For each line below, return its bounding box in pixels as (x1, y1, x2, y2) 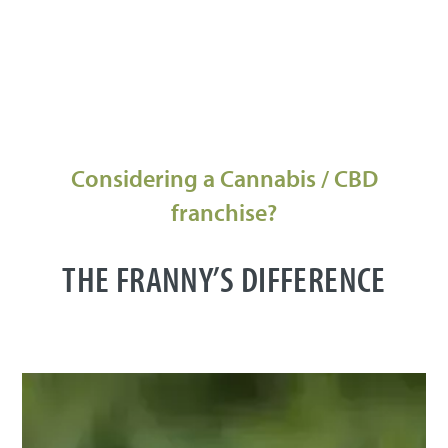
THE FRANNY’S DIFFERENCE (62, 255, 386, 301)
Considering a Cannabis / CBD (70, 163, 378, 193)
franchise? (171, 197, 277, 227)
